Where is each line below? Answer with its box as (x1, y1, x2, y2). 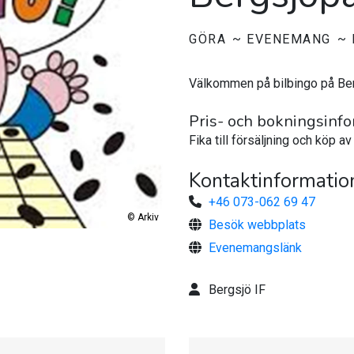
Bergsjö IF (209, 282, 265, 297)
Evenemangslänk (209, 240, 302, 255)
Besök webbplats (209, 217, 306, 232)
